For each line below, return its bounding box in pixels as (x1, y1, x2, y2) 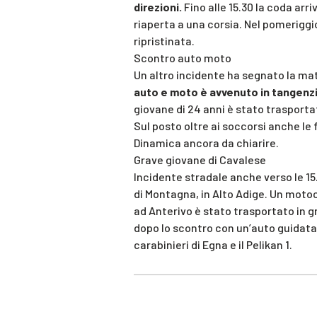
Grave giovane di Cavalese (134, 153, 266, 167)
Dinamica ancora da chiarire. (134, 136, 279, 150)
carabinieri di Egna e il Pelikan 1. (134, 238, 292, 252)
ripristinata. (134, 34, 195, 48)
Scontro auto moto (134, 51, 231, 65)
